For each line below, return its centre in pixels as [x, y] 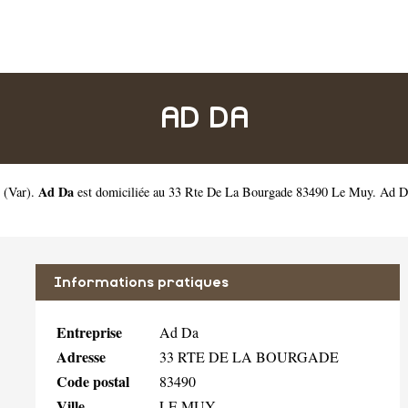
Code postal [93, 381]
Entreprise [89, 332]
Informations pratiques [141, 282]
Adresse [81, 357]
